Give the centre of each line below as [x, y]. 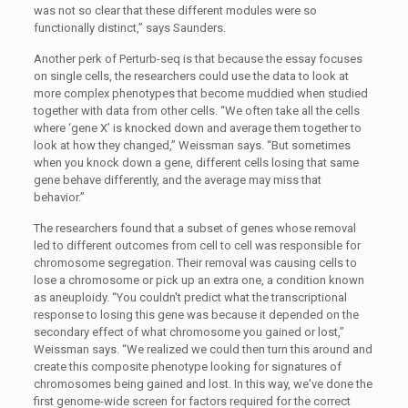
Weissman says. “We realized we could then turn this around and [203, 349]
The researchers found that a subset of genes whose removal [194, 228]
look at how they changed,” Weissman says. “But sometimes [192, 145]
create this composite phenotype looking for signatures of [187, 367]
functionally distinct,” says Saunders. [129, 28]
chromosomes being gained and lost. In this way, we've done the [203, 384]
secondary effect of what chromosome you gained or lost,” [189, 332]
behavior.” [59, 197]
